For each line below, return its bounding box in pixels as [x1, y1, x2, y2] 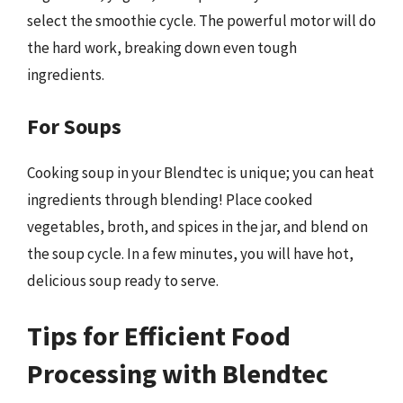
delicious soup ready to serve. [27, 270, 219, 291]
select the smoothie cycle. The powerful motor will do [27, 11, 376, 31]
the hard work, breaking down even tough [27, 38, 297, 58]
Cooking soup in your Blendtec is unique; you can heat [27, 162, 374, 183]
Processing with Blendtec [27, 356, 328, 390]
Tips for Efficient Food [27, 318, 291, 353]
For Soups [27, 112, 121, 140]
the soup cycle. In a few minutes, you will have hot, [27, 243, 354, 264]
